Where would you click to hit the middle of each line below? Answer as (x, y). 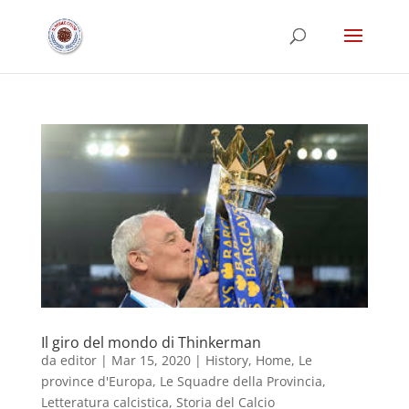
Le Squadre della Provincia (241, 381)
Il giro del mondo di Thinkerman (151, 342)
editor (78, 360)
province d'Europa (96, 381)
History (226, 360)
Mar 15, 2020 (151, 360)
